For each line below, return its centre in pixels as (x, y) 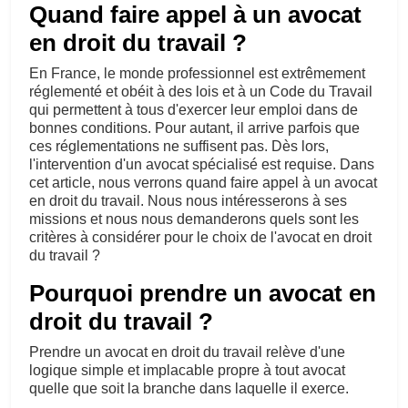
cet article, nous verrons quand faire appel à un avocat (203, 183)
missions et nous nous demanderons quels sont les (194, 219)
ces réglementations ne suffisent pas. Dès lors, (179, 146)
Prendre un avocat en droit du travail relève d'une (187, 352)
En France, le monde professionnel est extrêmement (197, 73)
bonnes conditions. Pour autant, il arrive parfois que (194, 128)
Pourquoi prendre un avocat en (203, 293)
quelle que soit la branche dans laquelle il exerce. (189, 388)
